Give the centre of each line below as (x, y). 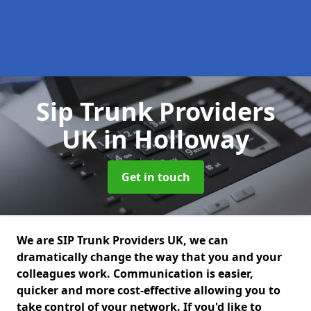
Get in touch (155, 177)
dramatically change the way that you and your (149, 257)
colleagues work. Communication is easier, (135, 274)
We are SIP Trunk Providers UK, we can (123, 240)
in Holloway (176, 139)
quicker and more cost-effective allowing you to (149, 290)
